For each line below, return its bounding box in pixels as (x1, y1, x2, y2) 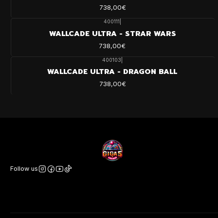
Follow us (10, 165, 38, 173)
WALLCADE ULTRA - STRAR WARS (49, 28, 176, 39)
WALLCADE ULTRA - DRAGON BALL (47, 66, 178, 77)
